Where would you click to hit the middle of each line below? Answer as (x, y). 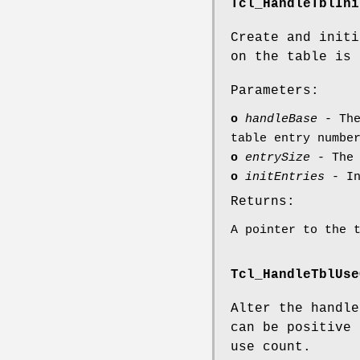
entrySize (278, 157)
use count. (271, 347)
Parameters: (275, 90)
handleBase (281, 119)
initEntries (285, 177)
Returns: (263, 201)
